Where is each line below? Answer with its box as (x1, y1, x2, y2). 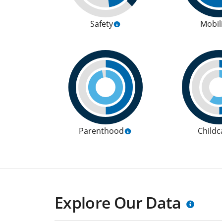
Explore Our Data (55, 192, 181, 213)
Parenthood (79, 125, 124, 136)
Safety (90, 18, 113, 29)
